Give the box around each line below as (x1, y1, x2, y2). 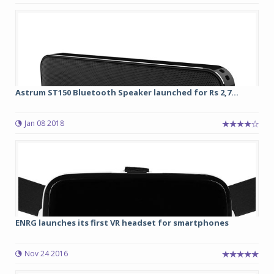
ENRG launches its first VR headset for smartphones (15, 217, 229, 228)
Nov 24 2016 (24, 248, 68, 259)
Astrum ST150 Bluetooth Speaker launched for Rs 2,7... (15, 87, 239, 98)
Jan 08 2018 (24, 118, 64, 128)
